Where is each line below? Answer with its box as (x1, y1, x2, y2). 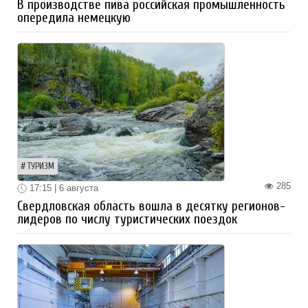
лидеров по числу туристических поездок (17, 212, 237, 228)
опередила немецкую (17, 10, 131, 25)
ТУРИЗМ (27, 161, 54, 171)
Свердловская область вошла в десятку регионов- (17, 199, 285, 214)
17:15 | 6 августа (27, 182, 98, 193)
